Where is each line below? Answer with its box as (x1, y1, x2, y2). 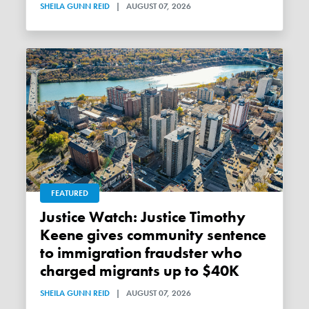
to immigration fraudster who (40, 243, 243, 263)
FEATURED (51, 187, 89, 199)
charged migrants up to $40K (40, 261, 240, 281)
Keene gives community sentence (40, 225, 267, 245)
